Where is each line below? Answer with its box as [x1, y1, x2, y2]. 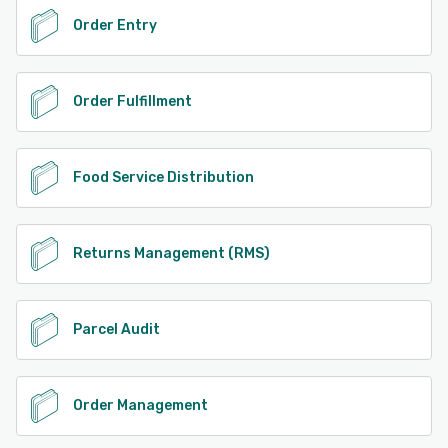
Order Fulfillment [73, 92, 192, 110]
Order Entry [73, 16, 157, 34]
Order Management [73, 396, 208, 414]
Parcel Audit [73, 320, 160, 338]
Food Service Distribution [73, 168, 254, 186]
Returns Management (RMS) [73, 244, 270, 262]
